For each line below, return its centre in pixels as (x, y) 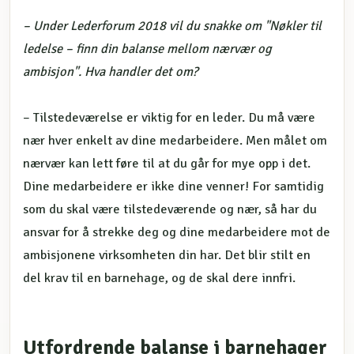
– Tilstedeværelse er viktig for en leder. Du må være (169, 117)
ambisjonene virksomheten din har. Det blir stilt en (167, 255)
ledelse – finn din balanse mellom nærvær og (147, 49)
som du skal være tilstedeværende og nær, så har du (170, 209)
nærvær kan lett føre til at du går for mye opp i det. (167, 163)
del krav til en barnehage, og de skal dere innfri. (159, 278)
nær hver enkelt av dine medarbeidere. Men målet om (175, 140)
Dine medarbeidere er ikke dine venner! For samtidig (173, 186)
